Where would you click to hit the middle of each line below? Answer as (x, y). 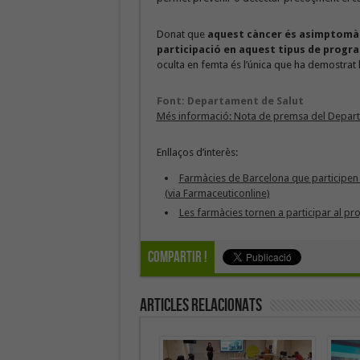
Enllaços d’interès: (197, 152)
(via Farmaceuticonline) (217, 193)
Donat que (182, 34)
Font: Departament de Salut (230, 101)
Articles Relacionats (200, 306)
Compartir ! (177, 258)
